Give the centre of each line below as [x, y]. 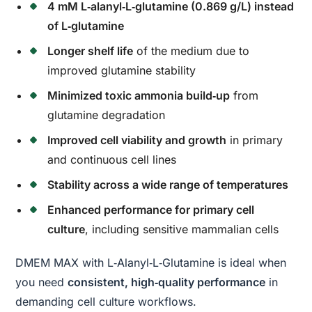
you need [42, 282]
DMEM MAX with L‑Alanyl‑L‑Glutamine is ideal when [151, 262]
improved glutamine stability [122, 70]
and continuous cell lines [112, 159]
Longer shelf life [91, 50]
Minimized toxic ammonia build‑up [139, 95]
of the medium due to [192, 50]
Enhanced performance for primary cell [151, 209]
